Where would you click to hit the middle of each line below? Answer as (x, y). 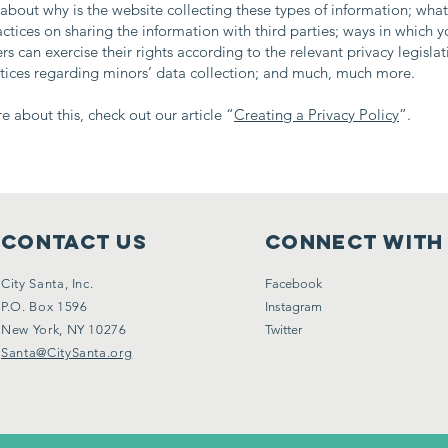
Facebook (293, 283)
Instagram (293, 306)
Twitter (283, 329)
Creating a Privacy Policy (316, 114)
